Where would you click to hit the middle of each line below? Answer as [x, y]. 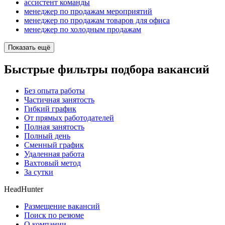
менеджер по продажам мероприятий [88, 12]
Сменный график [54, 145]
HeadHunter [24, 189]
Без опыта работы [54, 90]
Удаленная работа [54, 154]
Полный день [47, 136]
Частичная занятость [59, 99]
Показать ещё [29, 48]
